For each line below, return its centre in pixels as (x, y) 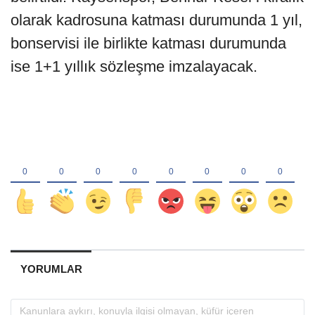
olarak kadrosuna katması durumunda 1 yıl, (156, 20)
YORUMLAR (51, 269)
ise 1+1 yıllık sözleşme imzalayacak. (134, 67)
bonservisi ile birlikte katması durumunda (148, 44)
